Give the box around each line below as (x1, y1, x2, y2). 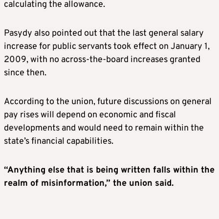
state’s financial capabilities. (4, 136, 113, 148)
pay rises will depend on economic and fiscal (4, 109, 176, 121)
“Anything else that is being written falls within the (4, 165, 215, 176)
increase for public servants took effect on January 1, (4, 41, 210, 53)
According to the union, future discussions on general (4, 96, 212, 108)
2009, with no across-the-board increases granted (4, 54, 200, 66)
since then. (4, 67, 46, 79)
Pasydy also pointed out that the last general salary (4, 28, 204, 40)
